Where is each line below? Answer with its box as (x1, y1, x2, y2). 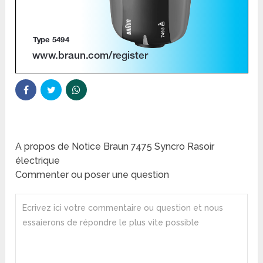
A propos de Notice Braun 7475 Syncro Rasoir (15, 141, 215, 153)
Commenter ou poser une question (15, 169, 170, 181)
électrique (15, 155, 60, 167)
